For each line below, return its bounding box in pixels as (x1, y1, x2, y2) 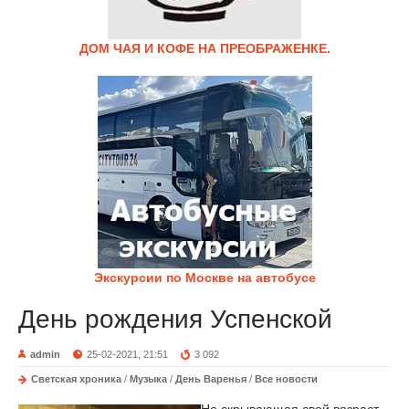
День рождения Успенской (18, 305, 332, 333)
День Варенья (175, 373, 246, 384)
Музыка (130, 373, 167, 384)
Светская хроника (31, 373, 121, 384)
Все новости (255, 373, 318, 384)
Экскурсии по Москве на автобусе (93, 270, 316, 285)
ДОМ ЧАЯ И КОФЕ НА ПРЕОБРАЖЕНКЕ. (79, 41, 330, 56)
